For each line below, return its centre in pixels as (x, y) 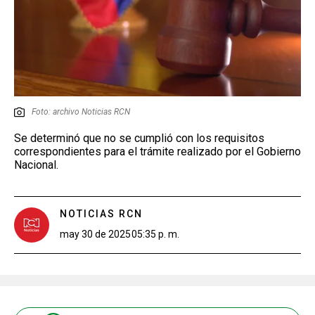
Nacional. (36, 165)
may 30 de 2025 (95, 234)
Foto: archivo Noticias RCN (81, 111)
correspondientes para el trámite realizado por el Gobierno (157, 151)
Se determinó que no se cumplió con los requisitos (139, 138)
